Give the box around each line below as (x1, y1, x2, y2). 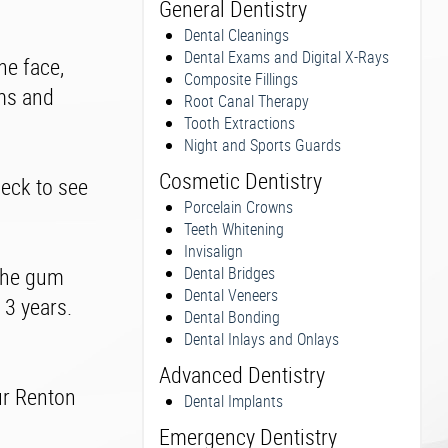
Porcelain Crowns (184, 196, 293, 218)
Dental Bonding (184, 306, 280, 328)
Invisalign (184, 240, 243, 262)
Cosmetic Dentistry (159, 166, 322, 195)
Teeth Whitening (184, 218, 284, 240)
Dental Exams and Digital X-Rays (184, 46, 389, 68)
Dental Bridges (184, 262, 275, 284)
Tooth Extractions (184, 112, 295, 134)
